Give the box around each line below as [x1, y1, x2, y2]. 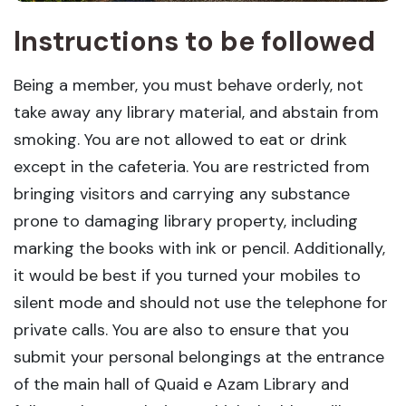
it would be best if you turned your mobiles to [14, 264, 361, 286]
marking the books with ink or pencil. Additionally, [14, 237, 385, 259]
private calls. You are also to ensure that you [14, 318, 349, 341]
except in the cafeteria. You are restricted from [14, 155, 370, 178]
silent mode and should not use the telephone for [14, 291, 388, 314]
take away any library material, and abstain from [14, 101, 379, 123]
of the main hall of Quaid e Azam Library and [14, 372, 349, 395]
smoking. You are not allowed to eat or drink [14, 128, 347, 150]
